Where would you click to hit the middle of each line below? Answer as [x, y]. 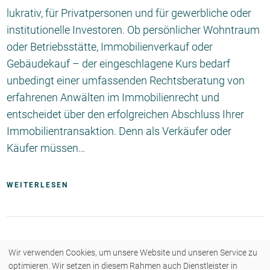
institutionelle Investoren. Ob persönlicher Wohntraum [133, 30]
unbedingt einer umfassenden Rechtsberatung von [126, 81]
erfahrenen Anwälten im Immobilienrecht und [113, 98]
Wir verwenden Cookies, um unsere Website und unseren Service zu [133, 252]
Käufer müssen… [46, 148]
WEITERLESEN [38, 185]
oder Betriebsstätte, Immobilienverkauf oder [110, 47]
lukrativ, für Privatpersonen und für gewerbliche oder [129, 13]
